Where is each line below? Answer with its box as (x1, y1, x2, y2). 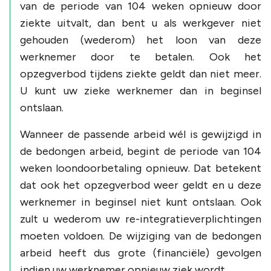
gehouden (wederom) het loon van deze (20, 33, 261, 47)
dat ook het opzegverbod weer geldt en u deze (20, 178, 261, 192)
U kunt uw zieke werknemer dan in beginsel (20, 83, 261, 97)
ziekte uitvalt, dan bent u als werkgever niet (20, 16, 261, 30)
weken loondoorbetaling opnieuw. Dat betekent (20, 161, 261, 175)
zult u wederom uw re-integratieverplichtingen (20, 212, 261, 226)
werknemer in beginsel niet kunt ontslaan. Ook (20, 195, 261, 209)
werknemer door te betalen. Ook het (20, 50, 261, 64)
